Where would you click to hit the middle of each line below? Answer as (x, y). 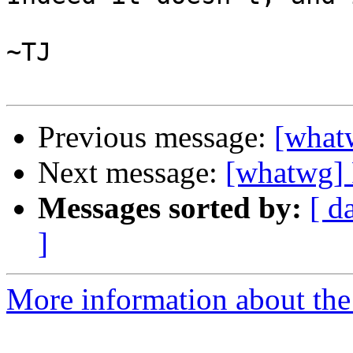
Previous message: (156, 137)
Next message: (132, 173)
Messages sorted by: (170, 208)
